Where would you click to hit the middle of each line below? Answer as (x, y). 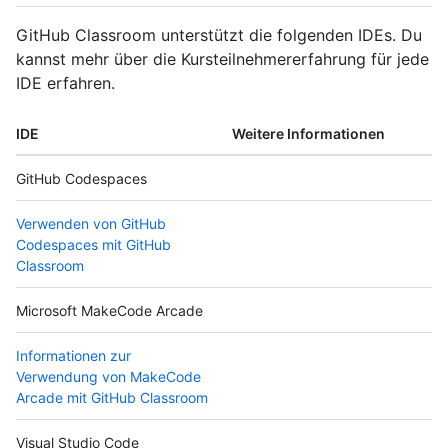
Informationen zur (73, 356)
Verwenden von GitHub (91, 224)
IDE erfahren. (65, 83)
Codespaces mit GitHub (93, 245)
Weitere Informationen (308, 134)
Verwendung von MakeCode (108, 377)
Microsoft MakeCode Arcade (109, 311)
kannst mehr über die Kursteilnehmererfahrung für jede (222, 59)
